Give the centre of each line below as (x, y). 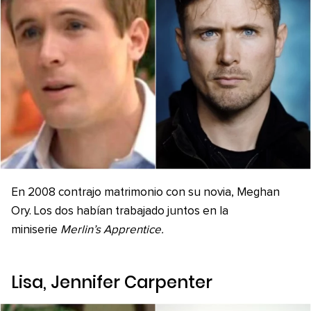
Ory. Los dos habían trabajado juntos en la (120, 212)
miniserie (36, 230)
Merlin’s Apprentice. (112, 230)
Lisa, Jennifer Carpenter (112, 283)
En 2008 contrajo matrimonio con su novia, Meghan (145, 193)
